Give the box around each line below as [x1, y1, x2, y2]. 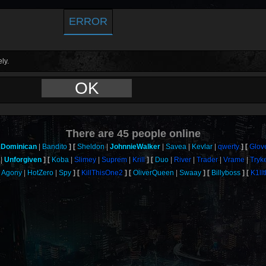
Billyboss [211, 169, 240, 177]
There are [65, 128, 117, 140]
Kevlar [191, 142, 213, 151]
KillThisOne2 [81, 169, 123, 177]
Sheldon [77, 142, 104, 151]
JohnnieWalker [109, 142, 160, 151]
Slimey [74, 156, 97, 164]
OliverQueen [132, 169, 174, 177]
